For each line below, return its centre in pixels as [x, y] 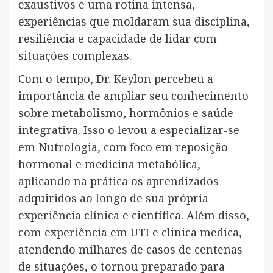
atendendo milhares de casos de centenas [130, 250]
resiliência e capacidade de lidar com [118, 39]
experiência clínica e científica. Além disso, [134, 215]
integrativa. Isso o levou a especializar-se [129, 130]
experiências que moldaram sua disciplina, [134, 22]
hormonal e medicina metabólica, [109, 164]
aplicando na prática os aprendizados [119, 181]
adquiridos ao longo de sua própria [113, 198]
